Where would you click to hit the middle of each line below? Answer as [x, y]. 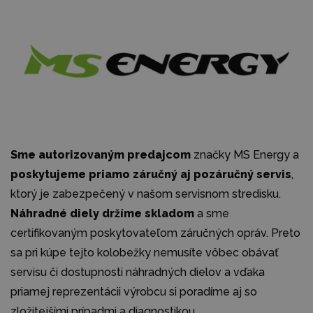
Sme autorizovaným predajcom [101, 155]
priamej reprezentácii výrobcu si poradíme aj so [134, 292]
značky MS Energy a [245, 155]
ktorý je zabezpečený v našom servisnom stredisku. [146, 194]
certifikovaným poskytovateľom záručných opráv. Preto [155, 233]
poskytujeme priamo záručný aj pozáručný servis [151, 175]
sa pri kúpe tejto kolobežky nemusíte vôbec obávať [145, 253]
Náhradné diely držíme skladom [102, 214]
